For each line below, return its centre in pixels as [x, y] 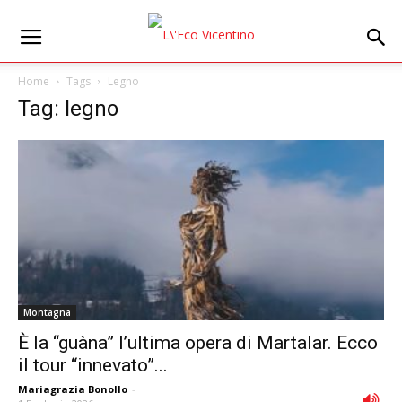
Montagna [47, 313]
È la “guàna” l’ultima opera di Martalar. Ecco [198, 343]
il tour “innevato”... [93, 366]
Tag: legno [68, 109]
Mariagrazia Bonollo [73, 389]
